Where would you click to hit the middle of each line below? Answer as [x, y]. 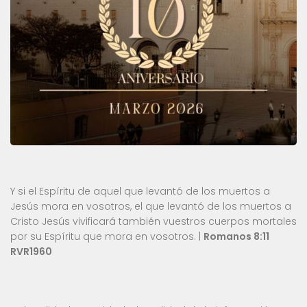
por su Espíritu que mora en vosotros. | [107, 236]
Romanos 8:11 [236, 236]
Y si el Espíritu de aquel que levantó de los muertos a [140, 191]
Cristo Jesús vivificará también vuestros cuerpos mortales [153, 221]
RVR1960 [31, 251]
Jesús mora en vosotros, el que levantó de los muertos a [151, 206]
